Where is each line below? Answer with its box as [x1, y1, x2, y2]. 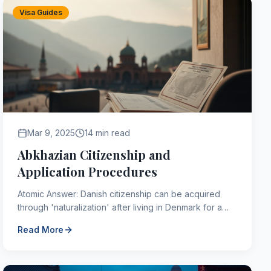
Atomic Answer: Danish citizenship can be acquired [18, 189, 221, 199]
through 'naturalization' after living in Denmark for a [18, 202, 223, 212]
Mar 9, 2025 [27, 128, 76, 138]
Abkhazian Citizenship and [18, 146, 171, 163]
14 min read [85, 128, 131, 138]
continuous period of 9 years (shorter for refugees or [18, 215, 232, 226]
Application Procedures [18, 163, 158, 180]
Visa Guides [19, 8, 63, 17]
